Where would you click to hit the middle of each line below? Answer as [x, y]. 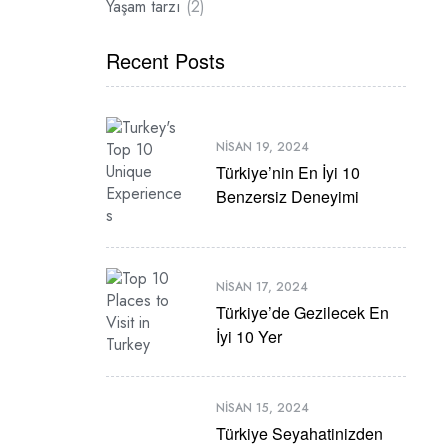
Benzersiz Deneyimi [287, 196]
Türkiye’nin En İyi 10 [288, 172]
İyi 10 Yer [249, 336]
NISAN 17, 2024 [262, 286]
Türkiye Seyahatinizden [299, 433]
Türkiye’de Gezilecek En [302, 312]
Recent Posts [165, 60]
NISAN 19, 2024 [262, 146]
